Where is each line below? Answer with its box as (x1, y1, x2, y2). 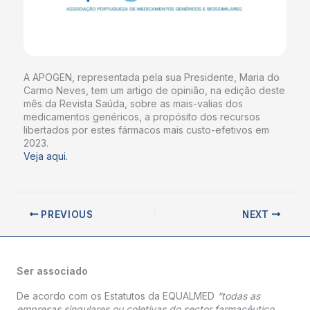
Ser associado (17, 264, 88, 277)
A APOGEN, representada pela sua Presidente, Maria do (24, 71, 280, 83)
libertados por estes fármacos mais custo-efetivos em (24, 124, 269, 136)
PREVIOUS (38, 208, 93, 220)
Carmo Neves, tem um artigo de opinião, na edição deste (24, 84, 285, 96)
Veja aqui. (24, 150, 68, 162)
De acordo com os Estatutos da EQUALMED (17, 290, 217, 302)
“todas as (217, 290, 260, 302)
